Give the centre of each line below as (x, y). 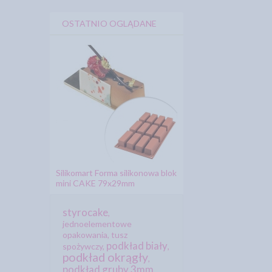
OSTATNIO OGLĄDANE (109, 24)
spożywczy (83, 246)
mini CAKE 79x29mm (95, 183)
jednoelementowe (97, 224)
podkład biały (137, 246)
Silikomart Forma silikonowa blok (116, 173)
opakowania (85, 235)
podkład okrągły (105, 257)
